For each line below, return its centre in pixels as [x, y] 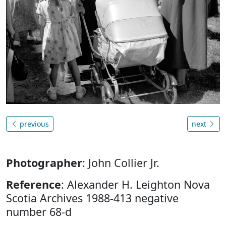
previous [33, 124]
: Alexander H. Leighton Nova [135, 184]
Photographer [44, 162]
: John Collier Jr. [121, 162]
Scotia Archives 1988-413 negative [92, 198]
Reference [34, 184]
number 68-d [39, 211]
